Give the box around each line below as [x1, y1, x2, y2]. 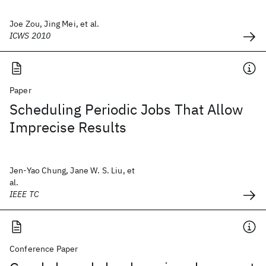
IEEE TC [9, 189, 39, 199]
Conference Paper [9, 243, 78, 254]
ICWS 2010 [9, 30, 51, 41]
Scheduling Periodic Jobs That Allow [9, 100, 243, 119]
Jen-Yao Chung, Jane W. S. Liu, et [9, 165, 135, 176]
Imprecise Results [9, 118, 126, 137]
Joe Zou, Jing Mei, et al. [9, 18, 99, 29]
